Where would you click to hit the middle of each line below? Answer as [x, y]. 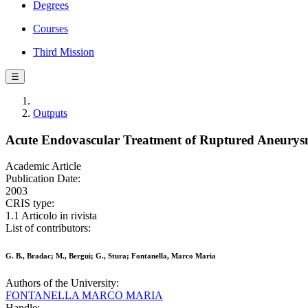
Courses [51, 29]
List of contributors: [48, 228]
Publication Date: [43, 179]
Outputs [50, 113]
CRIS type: [30, 203]
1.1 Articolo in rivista [51, 216]
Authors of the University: [62, 283]
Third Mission [64, 52]
